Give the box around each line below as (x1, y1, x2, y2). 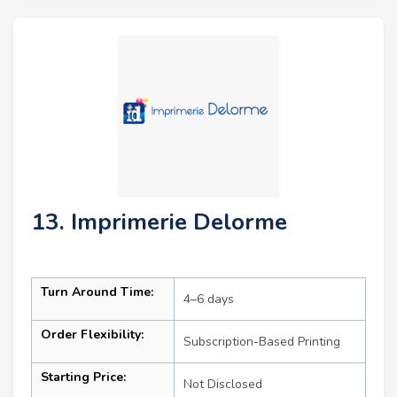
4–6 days (183, 291, 234, 308)
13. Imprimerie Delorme (31, 206, 287, 238)
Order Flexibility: (41, 326, 144, 344)
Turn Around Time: (41, 284, 153, 301)
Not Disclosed (183, 376, 262, 393)
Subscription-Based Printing (183, 333, 340, 351)
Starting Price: (41, 369, 126, 386)
